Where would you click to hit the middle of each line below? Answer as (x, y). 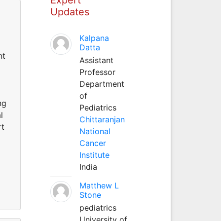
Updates (70, 12)
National (95, 131)
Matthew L (99, 185)
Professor (97, 72)
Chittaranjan (102, 119)
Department (102, 84)
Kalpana (94, 38)
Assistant (96, 60)
